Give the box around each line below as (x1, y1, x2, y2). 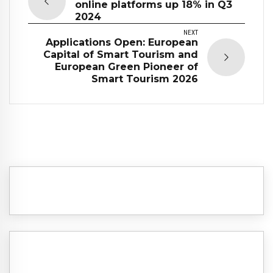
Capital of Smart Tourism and (43, 48, 198, 60)
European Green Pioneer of (55, 60, 198, 73)
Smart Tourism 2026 (91, 73, 198, 85)
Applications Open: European (46, 36, 198, 48)
